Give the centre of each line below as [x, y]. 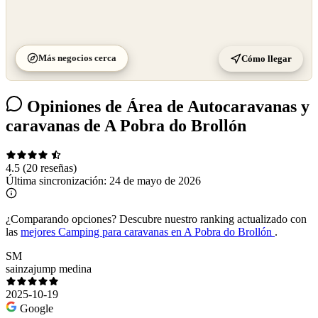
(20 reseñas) [50, 168]
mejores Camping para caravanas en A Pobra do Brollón [148, 232]
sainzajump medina [49, 269]
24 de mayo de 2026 [155, 181]
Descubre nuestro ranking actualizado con [212, 219]
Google [37, 309]
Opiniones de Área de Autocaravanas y [166, 106]
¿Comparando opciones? [61, 219]
